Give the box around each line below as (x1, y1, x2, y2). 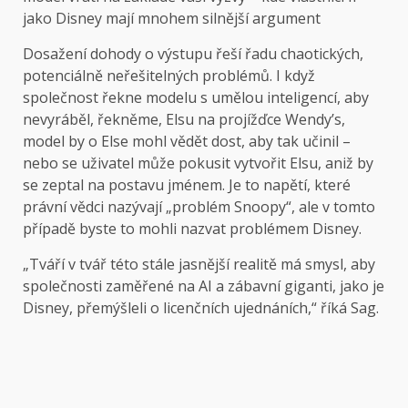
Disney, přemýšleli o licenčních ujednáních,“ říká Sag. (23, 298, 379, 319)
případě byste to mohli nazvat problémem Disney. (23, 219, 362, 240)
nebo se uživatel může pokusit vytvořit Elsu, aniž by (23, 153, 373, 174)
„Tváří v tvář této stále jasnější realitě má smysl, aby (23, 254, 375, 275)
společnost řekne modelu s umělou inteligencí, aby (23, 87, 369, 108)
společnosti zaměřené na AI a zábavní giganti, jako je (23, 276, 384, 297)
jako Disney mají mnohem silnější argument (23, 8, 321, 29)
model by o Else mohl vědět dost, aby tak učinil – (23, 131, 351, 152)
